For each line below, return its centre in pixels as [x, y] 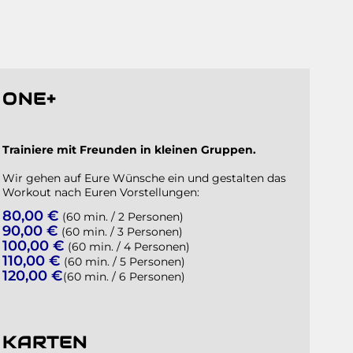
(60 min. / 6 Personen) [124, 276]
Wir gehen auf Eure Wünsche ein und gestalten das [145, 178]
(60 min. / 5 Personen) [123, 261]
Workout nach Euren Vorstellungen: [101, 192]
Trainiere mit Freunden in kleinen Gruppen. [130, 149]
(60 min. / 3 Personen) [121, 231]
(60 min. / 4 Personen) [128, 246]
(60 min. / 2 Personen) [122, 216]
